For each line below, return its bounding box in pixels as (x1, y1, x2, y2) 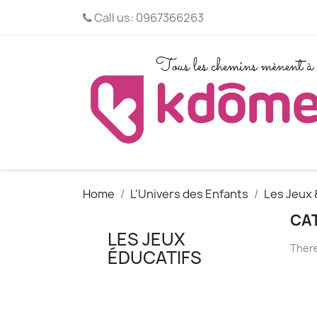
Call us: (92, 10, 136, 25)
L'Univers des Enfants (130, 186, 248, 202)
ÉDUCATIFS (108, 246, 202, 270)
